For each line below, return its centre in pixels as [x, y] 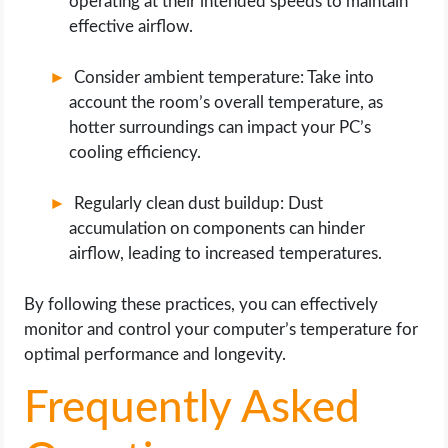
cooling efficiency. [135, 152]
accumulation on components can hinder [217, 228]
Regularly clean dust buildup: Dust [199, 203]
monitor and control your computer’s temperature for [221, 329]
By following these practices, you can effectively [201, 304]
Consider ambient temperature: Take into [224, 77]
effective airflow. [131, 26]
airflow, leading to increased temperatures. [226, 253]
